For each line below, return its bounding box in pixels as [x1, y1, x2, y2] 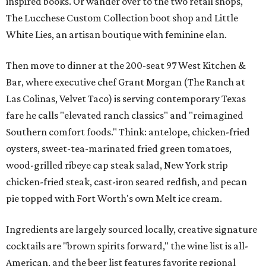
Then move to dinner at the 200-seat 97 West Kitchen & [6, 59, 246, 72]
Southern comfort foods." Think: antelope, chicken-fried [6, 126, 250, 138]
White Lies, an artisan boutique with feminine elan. [6, 28, 227, 41]
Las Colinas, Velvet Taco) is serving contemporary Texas [6, 93, 246, 105]
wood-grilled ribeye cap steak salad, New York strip [6, 159, 228, 172]
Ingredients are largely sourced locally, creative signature [6, 223, 257, 236]
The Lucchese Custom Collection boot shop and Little [6, 12, 238, 24]
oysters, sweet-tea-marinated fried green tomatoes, [6, 142, 232, 155]
